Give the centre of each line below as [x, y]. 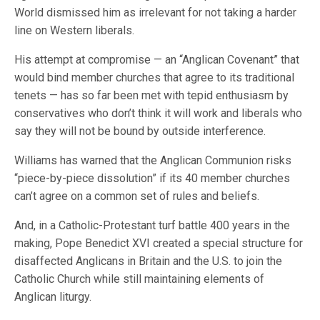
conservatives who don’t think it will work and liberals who [159, 113]
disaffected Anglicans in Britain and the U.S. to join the [149, 261]
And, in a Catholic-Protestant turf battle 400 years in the [152, 225]
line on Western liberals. [75, 30]
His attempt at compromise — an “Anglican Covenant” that [157, 60]
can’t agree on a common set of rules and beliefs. [137, 196]
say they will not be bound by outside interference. [140, 131]
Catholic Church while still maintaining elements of [140, 279]
